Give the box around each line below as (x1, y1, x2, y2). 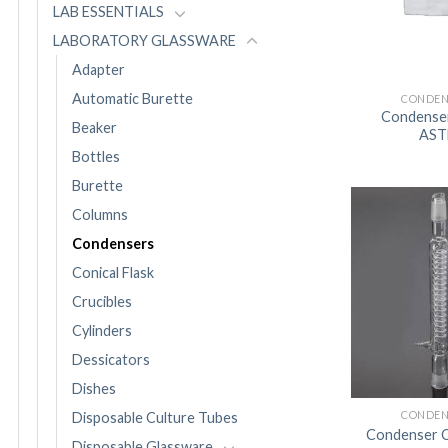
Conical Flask (72, 264, 154, 282)
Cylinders (72, 322, 132, 340)
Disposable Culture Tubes (72, 409, 238, 427)
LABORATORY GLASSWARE (53, 32, 236, 50)
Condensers (72, 235, 154, 253)
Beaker (72, 119, 117, 137)
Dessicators (72, 351, 150, 369)
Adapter (72, 61, 125, 79)
